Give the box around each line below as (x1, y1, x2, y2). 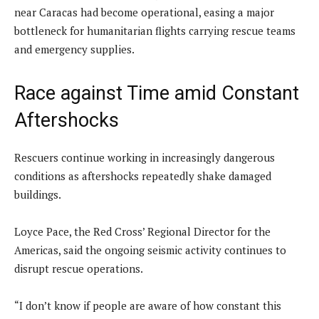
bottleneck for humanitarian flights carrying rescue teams (14, 23, 296, 38)
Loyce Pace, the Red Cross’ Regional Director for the (14, 224, 271, 239)
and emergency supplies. (14, 41, 135, 56)
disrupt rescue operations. (14, 261, 143, 276)
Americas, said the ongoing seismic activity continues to (14, 242, 286, 257)
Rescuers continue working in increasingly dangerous (14, 150, 275, 164)
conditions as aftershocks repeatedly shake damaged (14, 168, 271, 183)
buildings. (14, 187, 61, 202)
